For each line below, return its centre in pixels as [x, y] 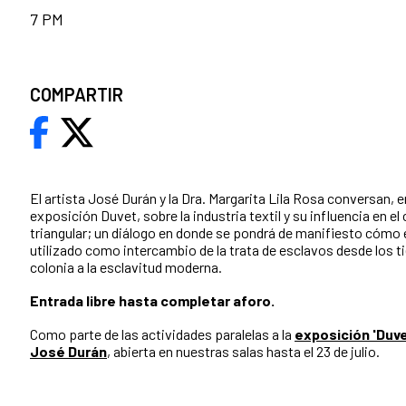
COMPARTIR [77, 95]
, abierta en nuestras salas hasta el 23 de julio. [243, 352]
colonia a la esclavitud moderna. [126, 267]
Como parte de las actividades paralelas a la [162, 334]
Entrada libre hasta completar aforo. [152, 301]
